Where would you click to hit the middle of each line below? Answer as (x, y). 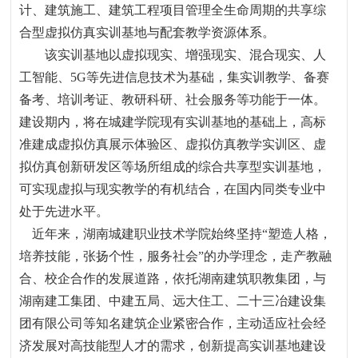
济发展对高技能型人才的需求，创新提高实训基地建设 (173, 346)
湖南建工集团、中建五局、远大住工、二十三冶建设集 (173, 301)
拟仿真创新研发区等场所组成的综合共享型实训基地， (173, 167)
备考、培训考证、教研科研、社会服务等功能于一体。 (173, 99)
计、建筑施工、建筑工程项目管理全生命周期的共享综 (173, 10)
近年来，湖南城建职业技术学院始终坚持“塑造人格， (182, 234)
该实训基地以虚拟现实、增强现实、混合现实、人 (186, 55)
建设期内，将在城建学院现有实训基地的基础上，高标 (173, 122)
